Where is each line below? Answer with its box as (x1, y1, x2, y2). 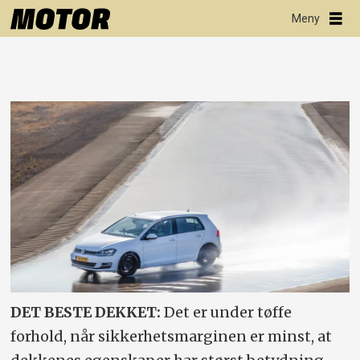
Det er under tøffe (164, 302, 292, 321)
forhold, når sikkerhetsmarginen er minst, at (10, 326, 333, 346)
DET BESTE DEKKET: (10, 302, 165, 321)
